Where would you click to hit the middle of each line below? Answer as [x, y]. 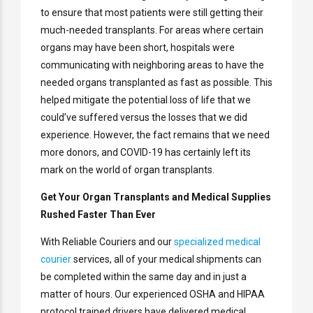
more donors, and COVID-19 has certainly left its [146, 153]
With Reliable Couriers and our [107, 242]
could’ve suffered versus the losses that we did [144, 118]
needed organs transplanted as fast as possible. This [156, 83]
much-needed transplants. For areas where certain [152, 30]
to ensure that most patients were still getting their [152, 13]
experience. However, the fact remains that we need [155, 135]
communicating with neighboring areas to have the [152, 65]
